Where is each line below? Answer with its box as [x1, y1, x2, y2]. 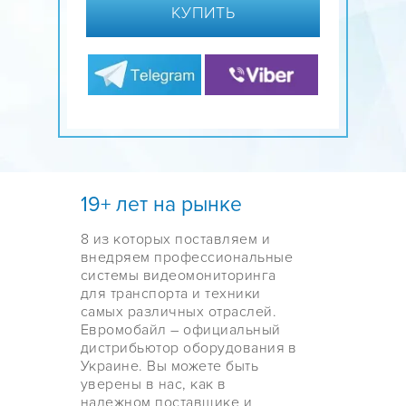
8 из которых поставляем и [81, 230, 270, 248]
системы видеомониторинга [81, 266, 276, 285]
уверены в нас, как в [81, 375, 227, 393]
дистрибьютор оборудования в [81, 339, 297, 357]
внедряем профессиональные [81, 248, 293, 266]
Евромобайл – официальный [81, 321, 281, 339]
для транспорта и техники [81, 285, 261, 303]
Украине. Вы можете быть [81, 357, 259, 375]
